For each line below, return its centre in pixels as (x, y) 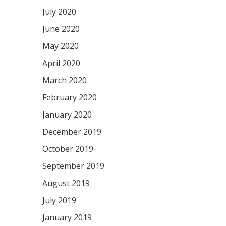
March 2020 (64, 80)
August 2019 (66, 183)
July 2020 (59, 12)
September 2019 (73, 166)
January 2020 (67, 115)
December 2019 (72, 132)
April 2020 (61, 63)
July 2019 (59, 200)
